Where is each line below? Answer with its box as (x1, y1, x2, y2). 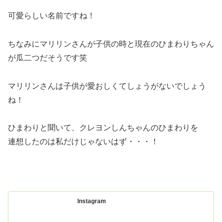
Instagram (77, 198, 107, 205)
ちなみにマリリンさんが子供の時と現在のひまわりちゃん (8, 39, 214, 48)
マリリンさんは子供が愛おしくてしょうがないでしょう (8, 81, 206, 90)
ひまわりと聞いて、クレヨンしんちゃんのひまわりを (8, 123, 198, 132)
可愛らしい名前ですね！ (8, 11, 95, 20)
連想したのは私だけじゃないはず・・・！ (8, 137, 159, 146)
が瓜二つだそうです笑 (8, 53, 87, 62)
